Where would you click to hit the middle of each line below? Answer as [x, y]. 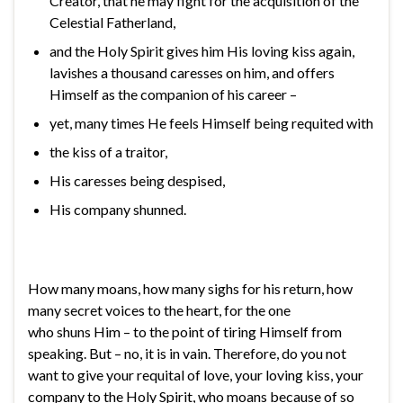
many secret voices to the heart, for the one [159, 309]
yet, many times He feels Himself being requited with [211, 122]
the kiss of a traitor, [108, 151]
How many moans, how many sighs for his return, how [190, 288]
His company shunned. [118, 209]
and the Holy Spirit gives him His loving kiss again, [202, 50]
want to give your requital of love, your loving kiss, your [196, 374]
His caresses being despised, [137, 180]
